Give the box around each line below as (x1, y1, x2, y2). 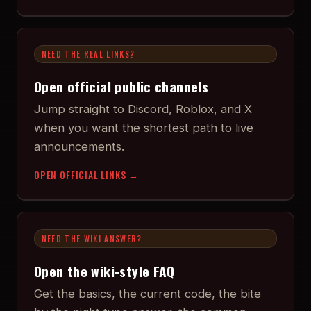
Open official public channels (34, 76, 209, 97)
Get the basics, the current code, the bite (34, 287, 261, 301)
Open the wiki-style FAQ (34, 261, 175, 282)
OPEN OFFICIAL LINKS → (34, 168, 140, 183)
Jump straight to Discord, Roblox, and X (34, 102, 252, 117)
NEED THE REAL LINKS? (41, 48, 135, 60)
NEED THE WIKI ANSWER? (41, 233, 142, 244)
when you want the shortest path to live (34, 121, 253, 135)
